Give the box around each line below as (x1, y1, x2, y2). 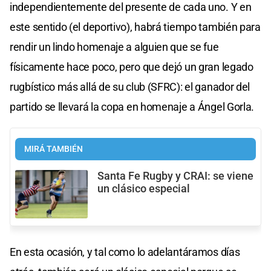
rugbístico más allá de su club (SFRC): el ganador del (10, 80, 250, 93)
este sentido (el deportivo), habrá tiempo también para (10, 20, 261, 33)
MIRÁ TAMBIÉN (24, 143, 83, 154)
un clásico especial (97, 182, 190, 195)
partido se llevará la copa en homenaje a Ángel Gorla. (10, 100, 255, 113)
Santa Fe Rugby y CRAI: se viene (97, 169, 253, 182)
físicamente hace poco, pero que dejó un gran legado (10, 60, 253, 73)
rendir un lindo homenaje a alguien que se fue (10, 40, 219, 53)
